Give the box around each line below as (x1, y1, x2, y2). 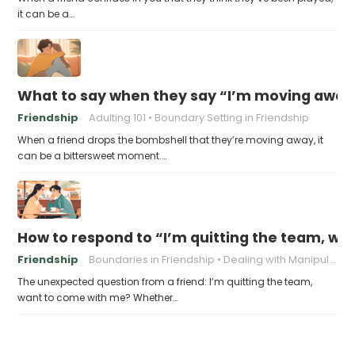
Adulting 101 (89, 110, 147, 125)
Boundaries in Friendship (89, 252, 216, 267)
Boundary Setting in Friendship (155, 110, 310, 125)
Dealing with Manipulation (223, 252, 330, 267)
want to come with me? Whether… (17, 291, 178, 304)
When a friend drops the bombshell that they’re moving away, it (17, 133, 324, 147)
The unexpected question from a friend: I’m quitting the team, (17, 275, 313, 288)
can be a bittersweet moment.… (17, 149, 167, 162)
